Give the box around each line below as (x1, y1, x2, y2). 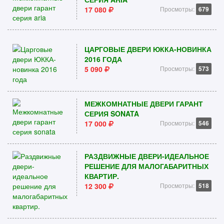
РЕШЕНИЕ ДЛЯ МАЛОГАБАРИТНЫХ (84, 161, 208, 171)
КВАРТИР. (84, 171, 119, 181)
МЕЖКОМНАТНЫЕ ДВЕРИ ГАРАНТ (84, 98, 203, 108)
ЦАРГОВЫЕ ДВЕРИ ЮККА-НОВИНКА (84, 44, 211, 54)
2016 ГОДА (84, 54, 122, 64)
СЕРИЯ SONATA (84, 108, 139, 118)
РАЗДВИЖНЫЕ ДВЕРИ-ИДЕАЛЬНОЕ (84, 151, 209, 161)
